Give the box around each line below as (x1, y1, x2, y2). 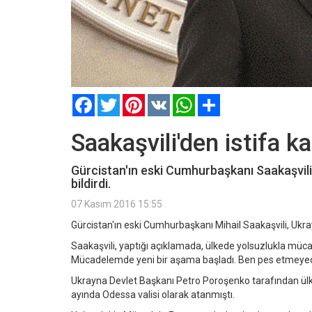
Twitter (120, 93, 152, 105)
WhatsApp (195, 93, 241, 105)
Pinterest (145, 93, 185, 105)
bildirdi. (71, 175, 111, 191)
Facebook (95, 93, 137, 105)
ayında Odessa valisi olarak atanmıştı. (71, 288, 235, 300)
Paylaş (220, 93, 249, 105)
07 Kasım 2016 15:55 (71, 198, 162, 210)
